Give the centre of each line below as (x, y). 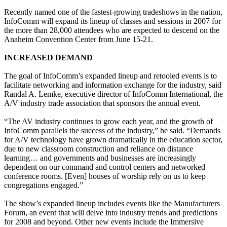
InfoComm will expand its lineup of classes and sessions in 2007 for (112, 21)
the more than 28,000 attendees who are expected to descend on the (112, 30)
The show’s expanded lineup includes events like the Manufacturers (112, 203)
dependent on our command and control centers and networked (105, 167)
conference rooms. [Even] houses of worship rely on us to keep (105, 176)
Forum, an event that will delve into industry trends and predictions (111, 212)
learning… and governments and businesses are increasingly (100, 158)
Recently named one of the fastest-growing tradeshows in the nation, (113, 12)
